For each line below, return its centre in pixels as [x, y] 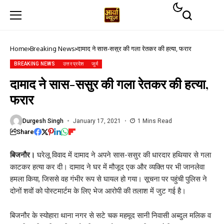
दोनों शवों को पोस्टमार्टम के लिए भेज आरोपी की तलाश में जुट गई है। [98, 191]
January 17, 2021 [97, 121]
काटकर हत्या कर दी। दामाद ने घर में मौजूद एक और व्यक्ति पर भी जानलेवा [107, 167]
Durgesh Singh [43, 121]
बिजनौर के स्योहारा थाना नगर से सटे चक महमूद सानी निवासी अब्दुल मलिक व [110, 215]
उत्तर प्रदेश [73, 64]
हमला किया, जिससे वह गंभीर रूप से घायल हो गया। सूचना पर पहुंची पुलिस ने [108, 179]
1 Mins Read [155, 121]
